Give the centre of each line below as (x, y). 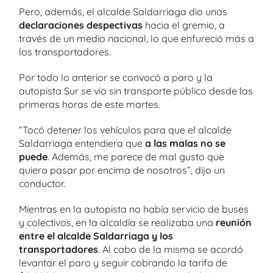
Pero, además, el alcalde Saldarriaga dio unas (123, 11)
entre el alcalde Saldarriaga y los (96, 236)
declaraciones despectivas (81, 25)
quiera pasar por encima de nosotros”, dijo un (122, 170)
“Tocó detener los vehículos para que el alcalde (125, 129)
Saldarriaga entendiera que (82, 143)
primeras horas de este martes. (90, 104)
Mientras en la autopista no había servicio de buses (134, 209)
